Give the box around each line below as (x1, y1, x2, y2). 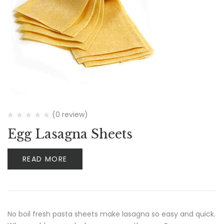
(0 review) (52, 109, 88, 119)
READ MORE (22, 154, 67, 164)
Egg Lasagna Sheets (7, 126, 132, 142)
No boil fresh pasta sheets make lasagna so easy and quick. (7, 209, 215, 219)
